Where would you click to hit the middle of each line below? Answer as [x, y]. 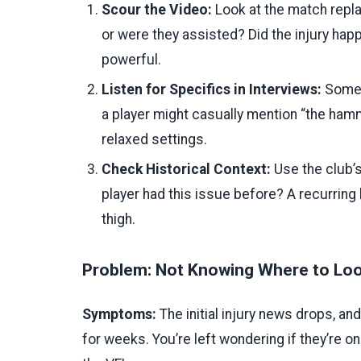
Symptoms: [119, 314]
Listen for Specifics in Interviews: [212, 89]
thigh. [118, 219]
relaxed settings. [154, 139]
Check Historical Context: [186, 169]
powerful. [131, 59]
